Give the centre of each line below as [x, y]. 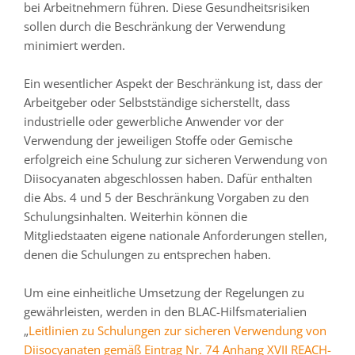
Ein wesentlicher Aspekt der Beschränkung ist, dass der [173, 83]
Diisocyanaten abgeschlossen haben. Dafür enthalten [168, 178]
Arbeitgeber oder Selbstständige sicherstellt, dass [157, 102]
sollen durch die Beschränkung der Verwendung [155, 26]
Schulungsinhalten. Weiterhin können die [136, 216]
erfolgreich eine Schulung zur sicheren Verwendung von [176, 159]
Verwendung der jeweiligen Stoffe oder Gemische [158, 140]
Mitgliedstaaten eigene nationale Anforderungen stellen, [176, 235]
